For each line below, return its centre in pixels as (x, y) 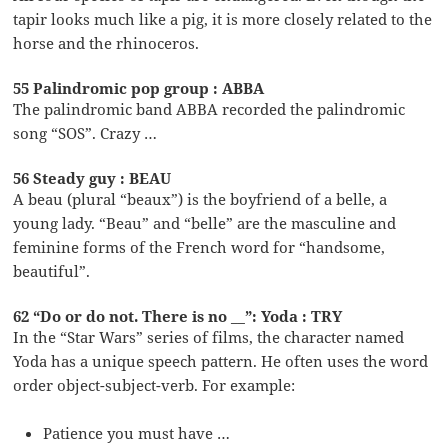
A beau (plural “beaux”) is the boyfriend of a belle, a (200, 198)
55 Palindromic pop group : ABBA (139, 87)
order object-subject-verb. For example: (154, 384)
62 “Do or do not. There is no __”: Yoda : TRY (178, 315)
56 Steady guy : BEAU (92, 177)
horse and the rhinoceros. (106, 42)
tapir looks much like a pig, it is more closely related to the (223, 18)
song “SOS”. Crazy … (85, 132)
